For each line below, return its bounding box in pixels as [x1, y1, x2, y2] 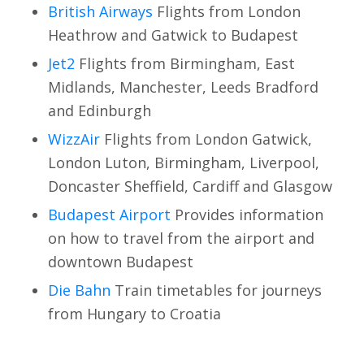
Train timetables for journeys [110, 279, 322, 300]
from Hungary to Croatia [47, 303, 221, 323]
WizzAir [47, 128, 100, 149]
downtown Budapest [47, 251, 193, 271]
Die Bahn [47, 279, 110, 300]
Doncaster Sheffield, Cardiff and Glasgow [47, 175, 332, 196]
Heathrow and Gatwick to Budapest [47, 24, 298, 45]
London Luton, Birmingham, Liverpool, [47, 152, 319, 172]
